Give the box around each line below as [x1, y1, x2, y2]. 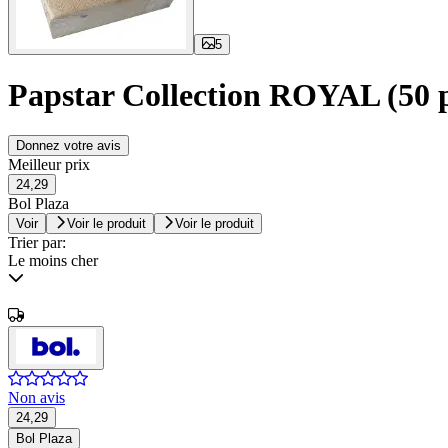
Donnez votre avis [16, 138, 121, 154]
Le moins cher [8, 252, 98, 270]
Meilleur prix [8, 156, 90, 174]
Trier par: [8, 234, 66, 252]
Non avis [8, 389, 65, 407]
